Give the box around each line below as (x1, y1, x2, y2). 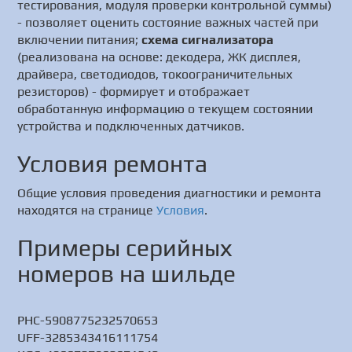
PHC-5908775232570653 (17, 313, 159, 328)
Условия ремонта (17, 150, 208, 178)
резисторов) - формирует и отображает (17, 84, 251, 99)
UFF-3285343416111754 (17, 330, 159, 345)
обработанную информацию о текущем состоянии (17, 101, 313, 116)
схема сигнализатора (141, 32, 274, 47)
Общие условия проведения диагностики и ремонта (17, 185, 322, 200)
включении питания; (17, 32, 142, 47)
